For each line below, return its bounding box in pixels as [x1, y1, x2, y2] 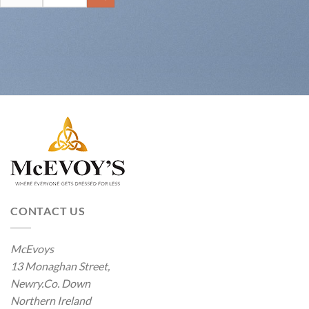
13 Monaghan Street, [10, 259, 110, 272]
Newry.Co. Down [10, 276, 90, 290]
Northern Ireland [10, 293, 91, 307]
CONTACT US [10, 204, 86, 218]
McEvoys [10, 241, 54, 255]
